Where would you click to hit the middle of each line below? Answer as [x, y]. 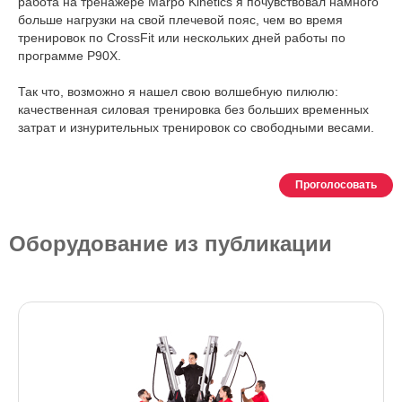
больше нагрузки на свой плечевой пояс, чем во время [180, 20]
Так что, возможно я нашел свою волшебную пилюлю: [178, 92]
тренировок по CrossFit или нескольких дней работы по [182, 38]
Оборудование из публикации [170, 244]
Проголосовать [336, 185]
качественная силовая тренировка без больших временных [193, 110]
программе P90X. [70, 56]
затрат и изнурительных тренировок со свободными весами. [196, 128]
